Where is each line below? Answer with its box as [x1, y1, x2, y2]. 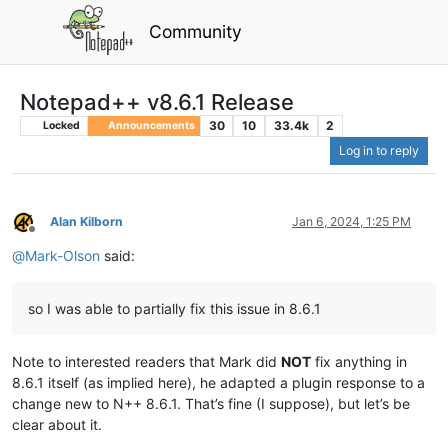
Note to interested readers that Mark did [12, 353, 281, 371]
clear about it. [12, 416, 102, 434]
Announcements [105, 118, 195, 132]
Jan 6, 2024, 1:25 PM [292, 214, 411, 230]
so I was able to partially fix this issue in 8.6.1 [28, 300, 321, 318]
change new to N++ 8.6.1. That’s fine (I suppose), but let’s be [12, 395, 410, 413]
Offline [31, 228, 68, 244]
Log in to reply [339, 143, 419, 159]
